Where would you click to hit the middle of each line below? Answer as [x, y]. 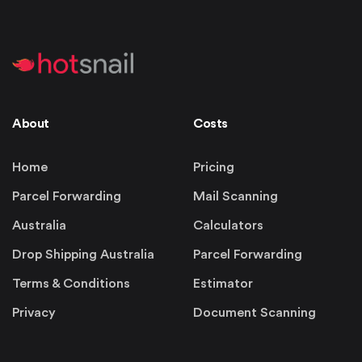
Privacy [34, 313]
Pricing [214, 168]
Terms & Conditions [71, 284]
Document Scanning [255, 313]
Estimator [223, 284]
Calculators [228, 226]
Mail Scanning [236, 197]
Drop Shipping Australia [83, 255]
